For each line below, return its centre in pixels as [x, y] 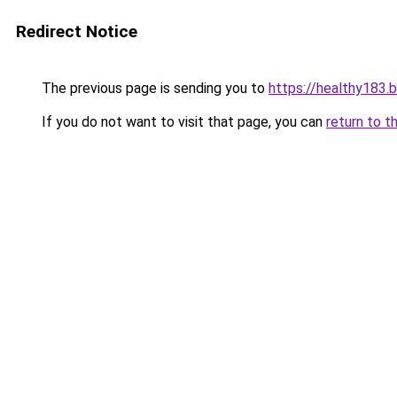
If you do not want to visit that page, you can [182, 122]
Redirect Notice [77, 31]
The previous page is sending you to [153, 88]
